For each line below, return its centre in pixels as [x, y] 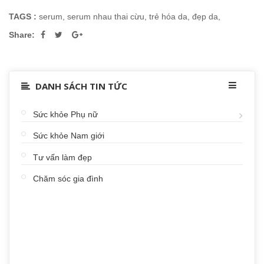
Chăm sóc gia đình [68, 179]
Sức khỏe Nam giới [69, 136]
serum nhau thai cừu [106, 16]
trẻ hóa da [168, 16]
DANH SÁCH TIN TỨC [80, 86]
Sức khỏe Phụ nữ [65, 114]
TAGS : [23, 16]
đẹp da [205, 16]
